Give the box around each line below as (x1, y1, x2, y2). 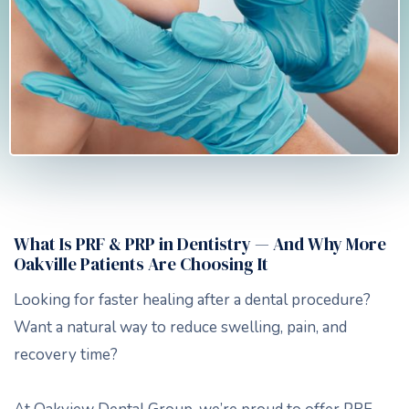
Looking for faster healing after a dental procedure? (14, 288, 371, 310)
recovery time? (14, 343, 118, 365)
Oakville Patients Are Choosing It (14, 251, 268, 276)
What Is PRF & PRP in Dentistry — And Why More (14, 231, 386, 256)
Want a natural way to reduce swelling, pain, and (14, 316, 347, 338)
